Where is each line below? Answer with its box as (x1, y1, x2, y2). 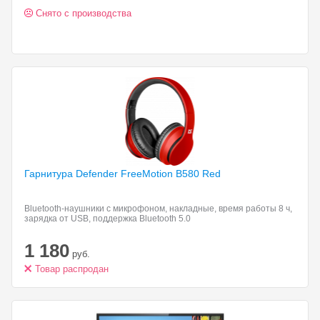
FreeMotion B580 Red (121, 168, 221, 179)
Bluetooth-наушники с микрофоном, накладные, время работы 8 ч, (24, 204, 292, 214)
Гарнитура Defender (24, 168, 121, 179)
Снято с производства (36, 8, 131, 19)
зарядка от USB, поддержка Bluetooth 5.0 (24, 214, 191, 224)
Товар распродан (35, 264, 109, 274)
